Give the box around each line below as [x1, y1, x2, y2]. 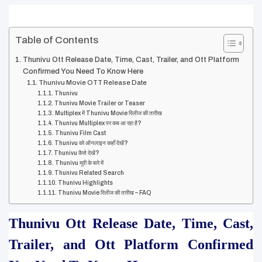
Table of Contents [15, 35, 98, 46]
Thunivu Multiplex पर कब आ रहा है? [54, 120, 142, 127]
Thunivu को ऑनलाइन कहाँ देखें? [54, 140, 128, 147]
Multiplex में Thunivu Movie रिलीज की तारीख [54, 110, 162, 117]
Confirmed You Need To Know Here [22, 67, 143, 76]
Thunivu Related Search [54, 170, 124, 177]
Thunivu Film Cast [54, 130, 106, 137]
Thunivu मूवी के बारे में [54, 160, 104, 167]
